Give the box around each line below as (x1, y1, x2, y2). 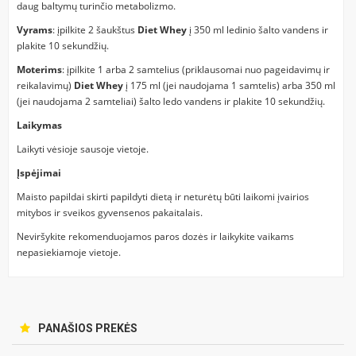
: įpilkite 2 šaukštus (52, 22, 137, 37)
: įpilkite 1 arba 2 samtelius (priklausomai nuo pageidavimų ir (62, 62, 330, 76)
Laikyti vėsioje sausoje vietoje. (17, 141, 149, 156)
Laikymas (17, 118, 62, 132)
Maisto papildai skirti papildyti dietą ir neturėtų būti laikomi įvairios (17, 189, 309, 203)
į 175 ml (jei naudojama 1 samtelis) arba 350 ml (126, 78, 335, 92)
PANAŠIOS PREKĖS (38, 321, 137, 335)
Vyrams (17, 22, 52, 37)
